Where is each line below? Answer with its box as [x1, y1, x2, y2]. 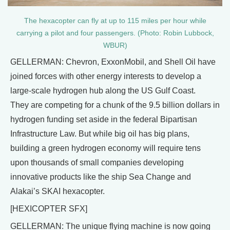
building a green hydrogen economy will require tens [10, 143, 201, 152]
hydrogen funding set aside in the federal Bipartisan [10, 114, 197, 124]
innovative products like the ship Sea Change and [10, 172, 191, 181]
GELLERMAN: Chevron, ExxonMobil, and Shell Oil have [10, 57, 216, 66]
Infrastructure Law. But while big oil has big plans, [10, 129, 189, 138]
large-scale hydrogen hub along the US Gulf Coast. [10, 86, 196, 95]
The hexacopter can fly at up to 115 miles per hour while [24, 16, 206, 25]
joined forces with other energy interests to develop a [10, 71, 201, 81]
